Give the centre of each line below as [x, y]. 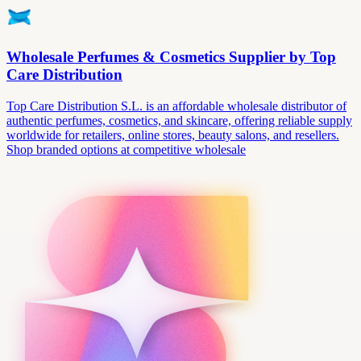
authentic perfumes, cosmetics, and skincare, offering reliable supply [179, 120]
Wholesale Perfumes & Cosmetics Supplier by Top [171, 56]
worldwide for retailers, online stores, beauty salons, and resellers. [173, 135]
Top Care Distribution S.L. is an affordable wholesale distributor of [176, 106]
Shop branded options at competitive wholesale [126, 149]
